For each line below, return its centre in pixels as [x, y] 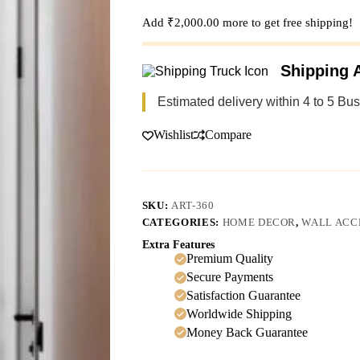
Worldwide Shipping [239, 313]
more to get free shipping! [286, 23]
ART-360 [193, 206]
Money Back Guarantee [247, 332]
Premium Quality [229, 259]
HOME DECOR [259, 223]
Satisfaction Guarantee [243, 295]
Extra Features [178, 245]
